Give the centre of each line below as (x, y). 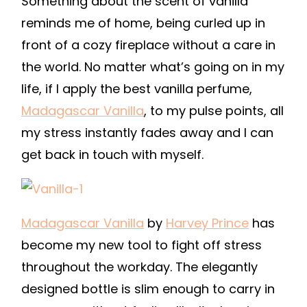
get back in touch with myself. (112, 155)
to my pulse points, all (217, 111)
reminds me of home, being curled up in (143, 23)
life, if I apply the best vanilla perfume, (137, 89)
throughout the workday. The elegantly (139, 267)
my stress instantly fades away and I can (147, 133)
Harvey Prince (207, 223)
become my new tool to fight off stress (142, 245)
